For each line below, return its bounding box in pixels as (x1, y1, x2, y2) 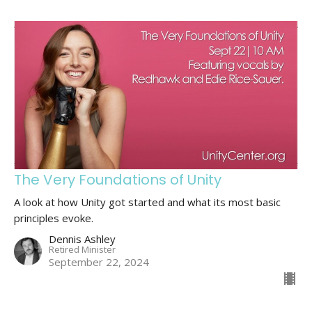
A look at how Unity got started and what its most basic (14, 194, 281, 209)
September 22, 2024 (49, 254, 149, 269)
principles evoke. (14, 210, 93, 225)
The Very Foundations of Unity (14, 169, 221, 189)
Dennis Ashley (49, 231, 116, 246)
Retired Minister (49, 242, 116, 256)
